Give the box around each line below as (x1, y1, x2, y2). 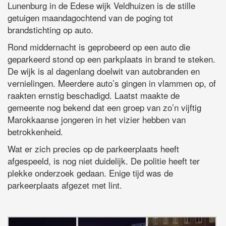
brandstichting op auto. (8, 23, 93, 36)
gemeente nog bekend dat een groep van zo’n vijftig (8, 100, 201, 114)
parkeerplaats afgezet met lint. (8, 178, 122, 191)
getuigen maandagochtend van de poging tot (8, 11, 173, 24)
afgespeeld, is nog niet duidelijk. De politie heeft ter (8, 154, 200, 167)
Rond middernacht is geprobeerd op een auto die (8, 40, 190, 53)
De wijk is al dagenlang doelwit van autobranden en (8, 64, 200, 77)
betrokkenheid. (8, 125, 63, 138)
